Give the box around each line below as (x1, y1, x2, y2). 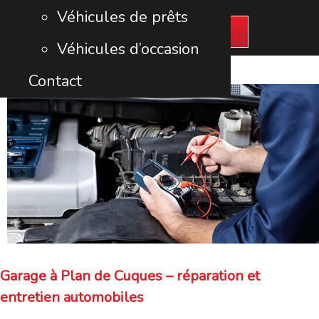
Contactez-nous (113, 21, 206, 41)
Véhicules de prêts (57, 6, 188, 28)
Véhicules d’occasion (57, 38, 199, 60)
